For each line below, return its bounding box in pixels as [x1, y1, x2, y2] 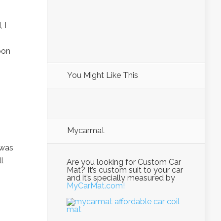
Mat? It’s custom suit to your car [67, 165, 183, 175]
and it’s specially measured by [67, 173, 175, 183]
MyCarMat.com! [67, 181, 125, 190]
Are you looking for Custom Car [67, 157, 181, 167]
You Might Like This [67, 71, 138, 80]
